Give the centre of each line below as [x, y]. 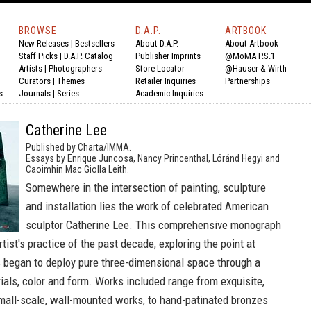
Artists [31, 68]
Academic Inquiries [169, 93]
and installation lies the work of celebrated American [147, 206]
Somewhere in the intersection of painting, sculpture [146, 187]
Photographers [75, 68]
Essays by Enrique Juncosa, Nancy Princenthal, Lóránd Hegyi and [153, 158]
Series [68, 93]
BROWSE [38, 31]
